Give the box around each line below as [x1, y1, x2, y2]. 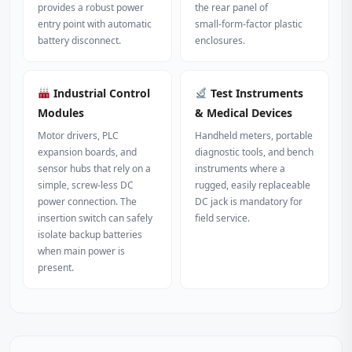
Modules [38, 105, 84, 120]
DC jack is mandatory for [195, 195, 302, 208]
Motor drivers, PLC [38, 129, 119, 142]
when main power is [38, 244, 125, 258]
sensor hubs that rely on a [38, 162, 151, 175]
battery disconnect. [38, 34, 121, 47]
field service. [195, 211, 250, 225]
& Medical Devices [195, 105, 292, 120]
